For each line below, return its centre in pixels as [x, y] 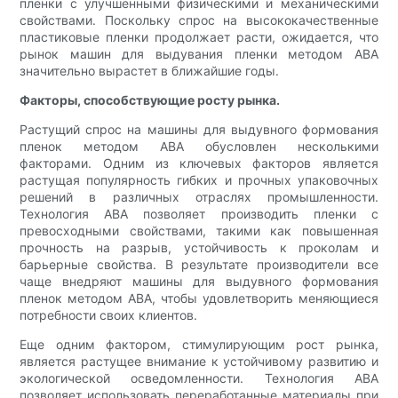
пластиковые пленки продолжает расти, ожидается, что [199, 37]
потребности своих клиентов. [109, 315]
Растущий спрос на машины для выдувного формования [199, 130]
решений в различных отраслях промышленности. [199, 197]
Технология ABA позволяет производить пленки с [199, 214]
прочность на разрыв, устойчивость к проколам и [199, 248]
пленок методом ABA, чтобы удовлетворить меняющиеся [199, 298]
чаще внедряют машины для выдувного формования [199, 282]
